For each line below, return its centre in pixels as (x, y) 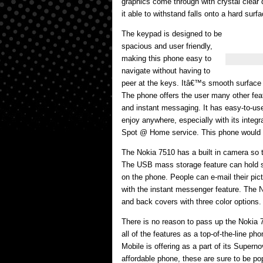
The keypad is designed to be (172, 34)
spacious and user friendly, (167, 46)
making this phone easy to (166, 58)
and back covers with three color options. (191, 202)
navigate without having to (166, 71)
